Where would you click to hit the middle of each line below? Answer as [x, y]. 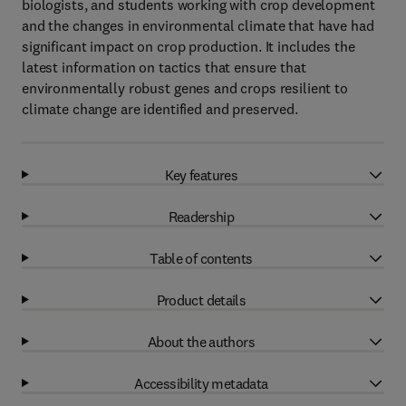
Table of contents [201, 258]
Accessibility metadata [201, 383]
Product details [201, 300]
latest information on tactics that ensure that [164, 67]
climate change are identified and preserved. [160, 109]
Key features [201, 174]
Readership [201, 216]
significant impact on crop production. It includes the [188, 46]
